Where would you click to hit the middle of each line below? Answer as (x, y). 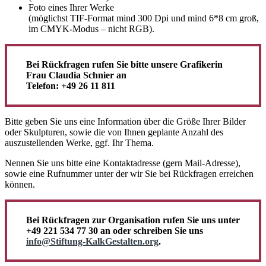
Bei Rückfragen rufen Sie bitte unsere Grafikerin (124, 65)
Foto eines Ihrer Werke (71, 8)
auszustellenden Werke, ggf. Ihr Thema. (79, 142)
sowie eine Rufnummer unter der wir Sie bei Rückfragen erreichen (129, 173)
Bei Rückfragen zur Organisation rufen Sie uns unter (133, 220)
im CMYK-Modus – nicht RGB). (91, 29)
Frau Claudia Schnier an (76, 75)
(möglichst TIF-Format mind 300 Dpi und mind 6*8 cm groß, (144, 18)
